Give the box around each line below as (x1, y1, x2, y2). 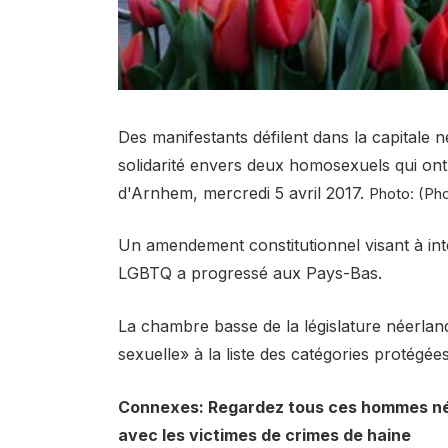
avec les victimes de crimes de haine (117, 424, 411, 445)
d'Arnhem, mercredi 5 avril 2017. (117, 182, 369, 203)
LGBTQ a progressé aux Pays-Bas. (117, 263, 382, 284)
